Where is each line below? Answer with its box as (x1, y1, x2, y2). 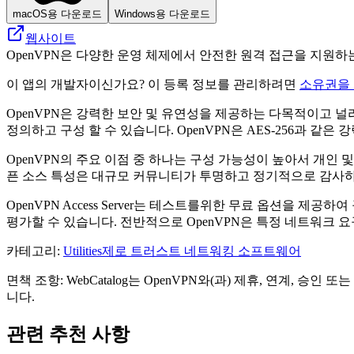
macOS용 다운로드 (13, 7, 102, 20)
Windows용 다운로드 (115, 7, 210, 20)
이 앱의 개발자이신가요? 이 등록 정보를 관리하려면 (6, 77, 299, 91)
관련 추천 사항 (6, 323, 130, 345)
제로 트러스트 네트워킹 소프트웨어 (102, 243, 301, 258)
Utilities (63, 243, 102, 258)
